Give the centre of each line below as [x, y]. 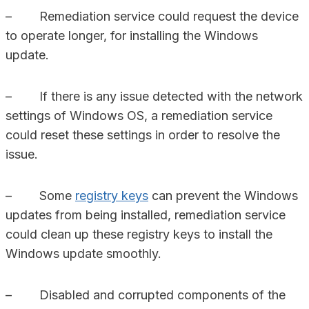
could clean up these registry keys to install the [139, 234]
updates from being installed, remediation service [146, 215]
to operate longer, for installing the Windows [132, 36]
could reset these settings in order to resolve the [143, 135]
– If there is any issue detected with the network [154, 96]
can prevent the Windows [223, 196]
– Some [40, 196]
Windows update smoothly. [83, 253]
